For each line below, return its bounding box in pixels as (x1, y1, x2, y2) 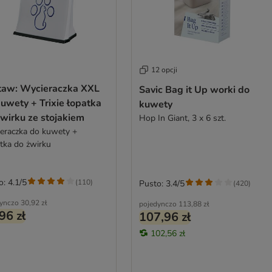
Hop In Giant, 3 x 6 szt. (138, 112, 226, 124)
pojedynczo (138, 199, 177, 209)
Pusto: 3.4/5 (138, 177, 185, 189)
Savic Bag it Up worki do (138, 83, 250, 97)
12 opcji (151, 64, 177, 75)
